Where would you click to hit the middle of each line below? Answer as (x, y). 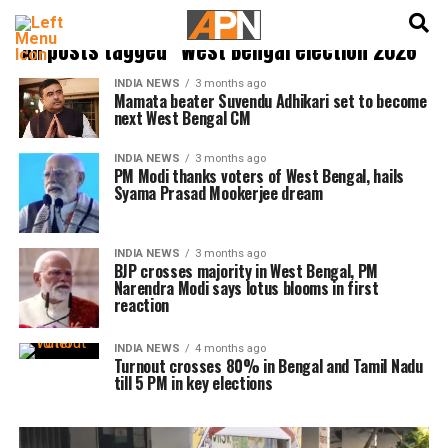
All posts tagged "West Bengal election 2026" (223, 51)
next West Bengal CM (182, 118)
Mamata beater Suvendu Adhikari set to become (270, 101)
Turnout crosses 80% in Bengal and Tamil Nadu (268, 366)
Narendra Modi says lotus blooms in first (246, 288)
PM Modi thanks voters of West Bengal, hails (258, 176)
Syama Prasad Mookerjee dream (218, 193)
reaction (141, 305)
